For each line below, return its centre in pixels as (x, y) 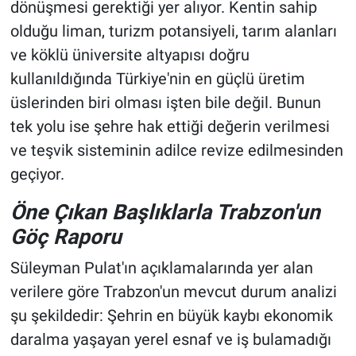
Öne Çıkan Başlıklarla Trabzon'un (165, 212)
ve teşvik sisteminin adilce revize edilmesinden (176, 151)
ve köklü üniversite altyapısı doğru (130, 55)
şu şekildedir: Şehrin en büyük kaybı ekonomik (171, 315)
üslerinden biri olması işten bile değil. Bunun (165, 103)
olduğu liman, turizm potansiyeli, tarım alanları (173, 31)
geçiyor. (37, 174)
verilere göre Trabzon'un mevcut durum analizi (173, 291)
